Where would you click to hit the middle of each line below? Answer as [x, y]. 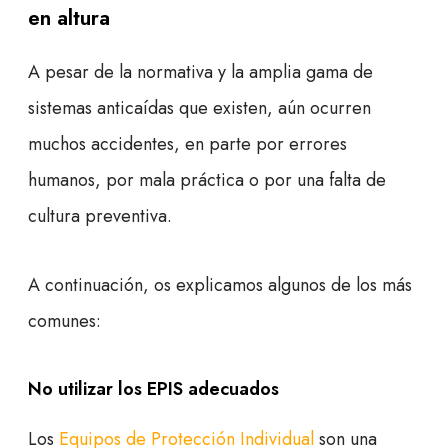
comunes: [64, 321]
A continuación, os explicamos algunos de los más [220, 285]
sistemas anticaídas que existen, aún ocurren [199, 108]
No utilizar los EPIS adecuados [153, 389]
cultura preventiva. [100, 216]
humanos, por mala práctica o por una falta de [207, 180]
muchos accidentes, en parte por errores [187, 144]
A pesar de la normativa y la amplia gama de [200, 72]
